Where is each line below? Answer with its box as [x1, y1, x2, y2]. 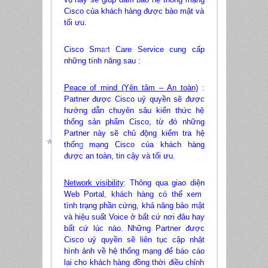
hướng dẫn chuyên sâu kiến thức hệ [63, 106, 205, 115]
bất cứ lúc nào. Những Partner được [63, 224, 205, 233]
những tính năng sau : [63, 56, 141, 66]
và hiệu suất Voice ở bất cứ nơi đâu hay [63, 212, 205, 222]
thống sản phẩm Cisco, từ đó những [63, 117, 205, 127]
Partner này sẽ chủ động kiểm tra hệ [63, 129, 205, 138]
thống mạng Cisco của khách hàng [63, 140, 205, 150]
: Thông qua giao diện [123, 178, 205, 188]
